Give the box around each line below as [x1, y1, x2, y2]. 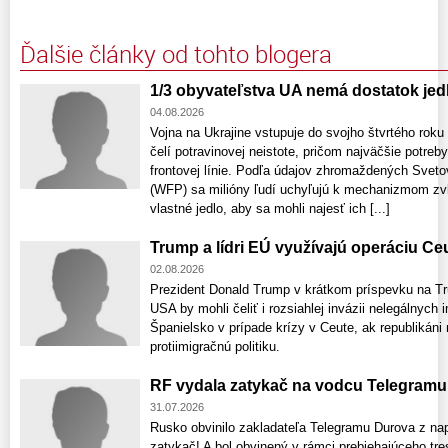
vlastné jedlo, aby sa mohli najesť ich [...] [150, 200, 390, 216]
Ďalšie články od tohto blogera [20, 37, 332, 70]
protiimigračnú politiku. [150, 338, 280, 354]
